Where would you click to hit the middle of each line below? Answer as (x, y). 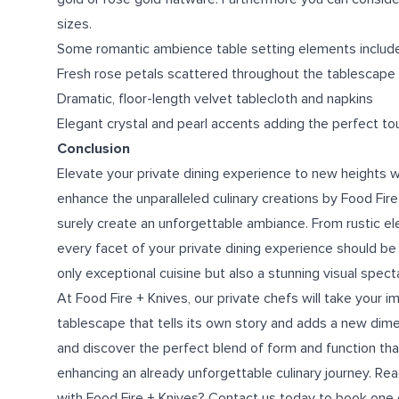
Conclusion (94, 149)
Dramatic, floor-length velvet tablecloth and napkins (215, 99)
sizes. (74, 24)
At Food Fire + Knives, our (137, 298)
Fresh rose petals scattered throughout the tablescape (226, 74)
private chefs (258, 298)
